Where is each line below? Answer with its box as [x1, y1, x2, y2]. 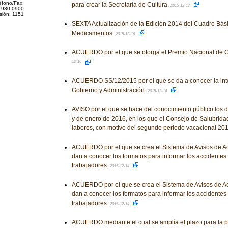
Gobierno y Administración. [71, 87, 148, 94]
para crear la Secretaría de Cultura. [71, 1, 170, 8]
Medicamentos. [71, 30, 116, 37]
